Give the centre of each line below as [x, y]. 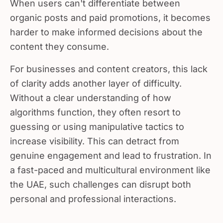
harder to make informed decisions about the [106, 28]
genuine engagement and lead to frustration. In [111, 152]
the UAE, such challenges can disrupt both [101, 180]
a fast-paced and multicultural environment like [110, 166]
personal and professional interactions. [93, 195]
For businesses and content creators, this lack [109, 65]
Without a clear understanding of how [91, 94]
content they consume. [59, 43]
